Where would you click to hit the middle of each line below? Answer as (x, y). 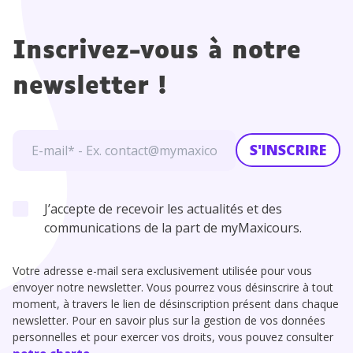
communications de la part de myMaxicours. (173, 227)
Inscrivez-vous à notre (157, 51)
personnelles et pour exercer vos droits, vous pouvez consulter (173, 336)
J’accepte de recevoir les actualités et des (163, 208)
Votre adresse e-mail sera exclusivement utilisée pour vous (162, 270)
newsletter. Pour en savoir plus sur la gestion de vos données (169, 320)
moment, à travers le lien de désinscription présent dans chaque (176, 303)
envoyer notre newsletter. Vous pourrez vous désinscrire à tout (173, 287)
